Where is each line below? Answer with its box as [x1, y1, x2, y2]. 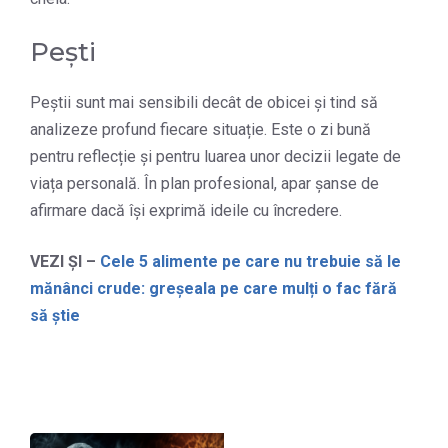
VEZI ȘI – [30, 252, 100, 272]
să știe [30, 306, 80, 326]
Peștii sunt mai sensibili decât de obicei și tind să [30, 93, 378, 113]
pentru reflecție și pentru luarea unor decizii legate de [30, 147, 401, 167]
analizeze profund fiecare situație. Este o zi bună [30, 120, 371, 140]
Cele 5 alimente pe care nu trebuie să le [100, 252, 401, 272]
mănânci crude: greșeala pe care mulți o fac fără [30, 279, 397, 299]
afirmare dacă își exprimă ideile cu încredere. [30, 201, 342, 221]
